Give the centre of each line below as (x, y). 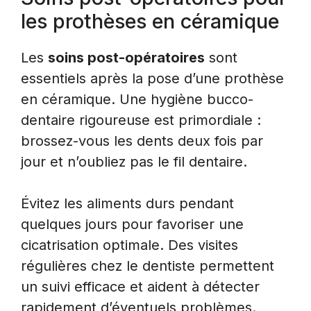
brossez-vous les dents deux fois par (142, 141)
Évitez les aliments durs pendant (127, 203)
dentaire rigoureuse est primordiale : (141, 120)
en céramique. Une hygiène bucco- (137, 99)
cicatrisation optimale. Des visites (129, 245)
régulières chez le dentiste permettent (148, 266)
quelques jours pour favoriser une (132, 224)
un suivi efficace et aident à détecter (140, 286)
